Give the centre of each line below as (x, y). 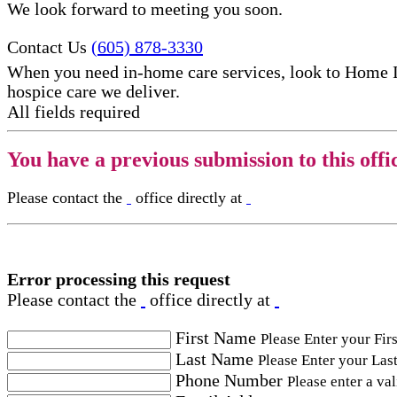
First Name (216, 338)
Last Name (214, 359)
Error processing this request (119, 280)
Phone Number (229, 381)
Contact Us (47, 47)
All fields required (74, 112)
